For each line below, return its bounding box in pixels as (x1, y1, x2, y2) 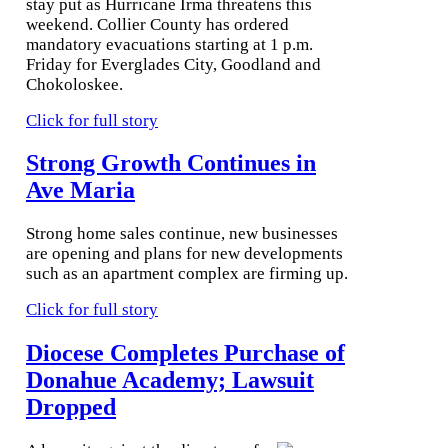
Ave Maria (26, 177, 135, 204)
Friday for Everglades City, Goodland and (26, 54, 321, 74)
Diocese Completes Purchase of (26, 340, 345, 367)
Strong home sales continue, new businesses (26, 224, 338, 244)
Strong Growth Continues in (26, 150, 316, 177)
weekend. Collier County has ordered (26, 14, 289, 34)
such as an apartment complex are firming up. (26, 264, 348, 284)
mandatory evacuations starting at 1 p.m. (26, 34, 313, 54)
